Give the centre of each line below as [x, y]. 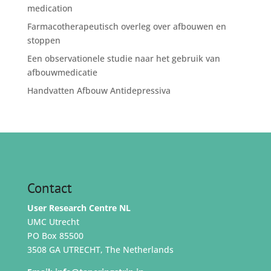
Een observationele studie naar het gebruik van [123, 58]
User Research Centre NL [79, 208]
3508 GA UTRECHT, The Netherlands [100, 250]
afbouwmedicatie [62, 72]
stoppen [44, 40]
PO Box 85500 [55, 236]
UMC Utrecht [53, 222]
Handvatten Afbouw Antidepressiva [99, 90]
